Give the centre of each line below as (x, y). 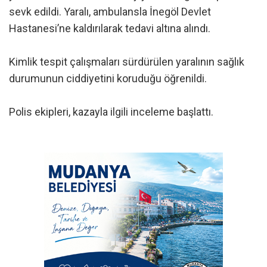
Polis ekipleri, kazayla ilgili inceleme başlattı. (111, 112)
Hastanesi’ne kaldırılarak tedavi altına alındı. (110, 29)
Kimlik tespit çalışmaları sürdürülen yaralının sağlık (127, 62)
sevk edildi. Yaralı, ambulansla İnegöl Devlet (110, 12)
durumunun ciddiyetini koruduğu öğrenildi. (108, 79)
